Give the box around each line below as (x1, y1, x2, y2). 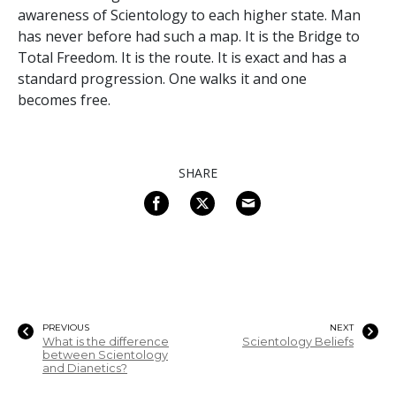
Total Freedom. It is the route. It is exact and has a (18, 47, 346, 67)
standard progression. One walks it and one (18, 68, 307, 88)
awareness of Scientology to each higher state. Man (18, 4, 361, 25)
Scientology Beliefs (242, 334, 354, 348)
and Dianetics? (42, 361, 127, 375)
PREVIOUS (42, 321, 89, 333)
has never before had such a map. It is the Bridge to (18, 26, 360, 46)
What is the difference (42, 334, 169, 348)
